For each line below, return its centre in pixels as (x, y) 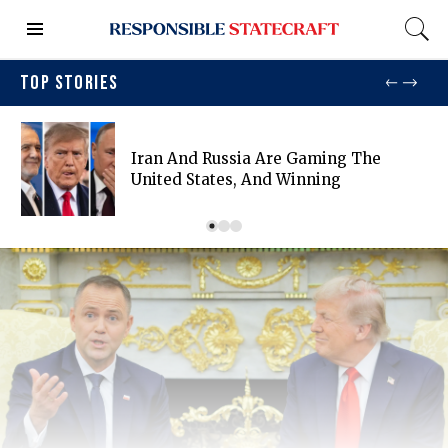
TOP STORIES (69, 83)
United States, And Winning (236, 180)
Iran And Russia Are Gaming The (256, 159)
